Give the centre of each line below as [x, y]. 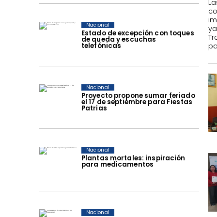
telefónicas [101, 46]
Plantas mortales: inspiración [133, 158]
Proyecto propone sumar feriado [138, 95]
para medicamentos [117, 164]
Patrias [94, 108]
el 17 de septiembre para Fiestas [137, 102]
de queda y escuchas [119, 39]
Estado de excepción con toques [138, 33]
